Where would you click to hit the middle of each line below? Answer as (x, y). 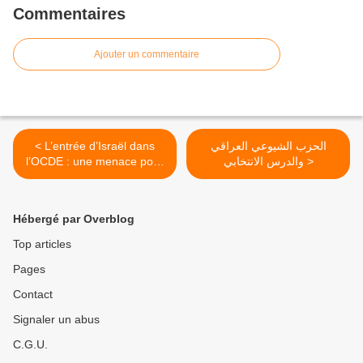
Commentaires (69, 13)
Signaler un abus (56, 319)
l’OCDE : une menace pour (95, 161)
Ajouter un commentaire (147, 54)
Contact (33, 294)
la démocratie (95, 176)
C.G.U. (30, 344)
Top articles (42, 243)
